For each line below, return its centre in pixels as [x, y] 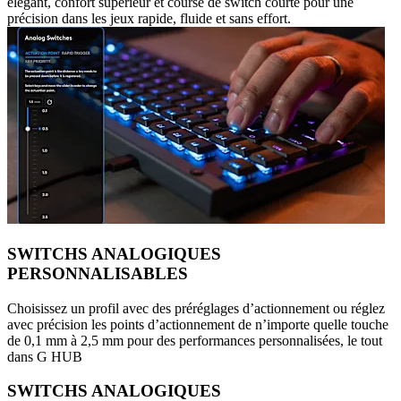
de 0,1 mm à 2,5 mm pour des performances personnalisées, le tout [195, 340]
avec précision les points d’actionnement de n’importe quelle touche [198, 324]
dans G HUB [45, 356]
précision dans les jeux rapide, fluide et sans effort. [149, 19]
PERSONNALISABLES [98, 274]
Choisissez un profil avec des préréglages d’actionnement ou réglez [196, 308]
